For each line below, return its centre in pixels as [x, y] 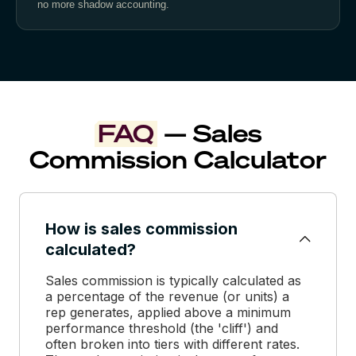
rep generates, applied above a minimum [168, 312]
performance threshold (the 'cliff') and [162, 328]
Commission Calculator [178, 159]
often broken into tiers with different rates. [172, 344]
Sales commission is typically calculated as [173, 280]
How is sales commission [141, 228]
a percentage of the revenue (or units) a [167, 296]
